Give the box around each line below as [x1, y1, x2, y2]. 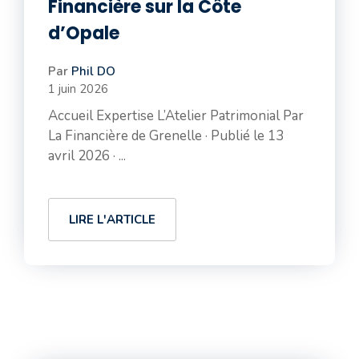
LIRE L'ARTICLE [69, 212, 155, 228]
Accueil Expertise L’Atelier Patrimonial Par [48, 107, 304, 125]
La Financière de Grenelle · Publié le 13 [48, 127, 284, 145]
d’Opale [48, 21, 119, 46]
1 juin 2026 [48, 81, 108, 97]
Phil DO [71, 63, 115, 79]
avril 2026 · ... [48, 147, 126, 165]
